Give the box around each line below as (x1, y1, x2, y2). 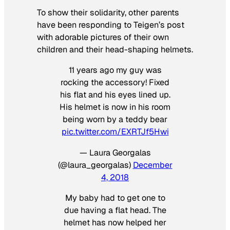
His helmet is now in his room (60, 102, 170, 113)
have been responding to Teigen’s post (37, 20, 184, 31)
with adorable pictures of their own (37, 32, 169, 43)
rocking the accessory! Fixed (61, 77, 169, 88)
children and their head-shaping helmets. (37, 44, 193, 55)
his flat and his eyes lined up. (60, 89, 170, 101)
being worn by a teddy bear (63, 114, 167, 125)
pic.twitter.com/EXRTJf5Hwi (61, 126, 169, 138)
